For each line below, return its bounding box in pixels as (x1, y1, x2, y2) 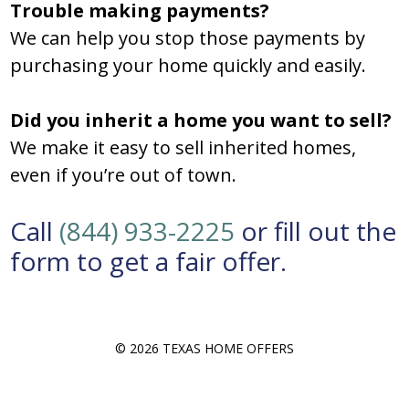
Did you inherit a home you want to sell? (10, 108, 393, 133)
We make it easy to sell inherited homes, (10, 135, 357, 161)
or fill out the (235, 214, 397, 249)
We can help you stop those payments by (10, 26, 366, 51)
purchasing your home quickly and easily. (10, 53, 367, 79)
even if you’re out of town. (10, 163, 237, 188)
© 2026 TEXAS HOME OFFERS (115, 340, 294, 358)
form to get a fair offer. (10, 244, 288, 279)
